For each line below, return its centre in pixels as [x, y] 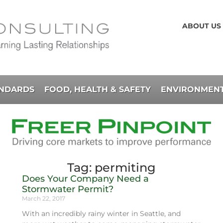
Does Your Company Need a [85, 179]
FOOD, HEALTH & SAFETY [97, 90]
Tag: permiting [111, 168]
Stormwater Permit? [68, 189]
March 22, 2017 [44, 199]
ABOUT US [202, 26]
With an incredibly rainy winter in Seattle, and [101, 214]
